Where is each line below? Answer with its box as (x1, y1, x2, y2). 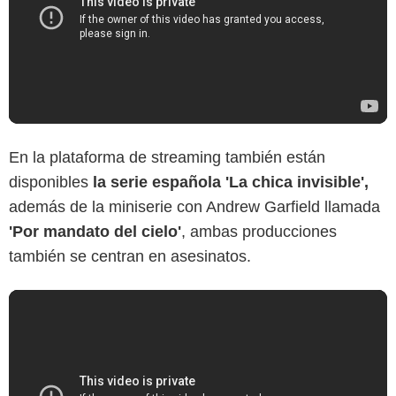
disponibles (9, 172, 88, 191)
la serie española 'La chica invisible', (88, 172, 369, 191)
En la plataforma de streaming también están (9, 148, 325, 166)
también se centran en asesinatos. (9, 247, 251, 265)
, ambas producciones (181, 222, 337, 240)
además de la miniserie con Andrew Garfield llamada (9, 197, 380, 216)
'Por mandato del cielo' (9, 222, 181, 240)
